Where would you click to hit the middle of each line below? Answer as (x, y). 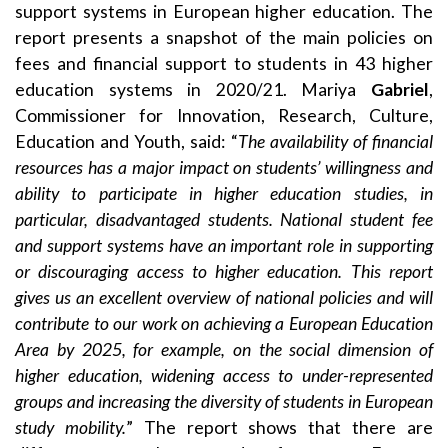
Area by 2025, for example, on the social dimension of (224, 349)
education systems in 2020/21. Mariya (193, 89)
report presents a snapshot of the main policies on (224, 37)
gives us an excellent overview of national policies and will (224, 297)
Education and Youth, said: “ (126, 141)
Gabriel (400, 89)
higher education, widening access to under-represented (224, 375)
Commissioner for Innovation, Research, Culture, (224, 115)
